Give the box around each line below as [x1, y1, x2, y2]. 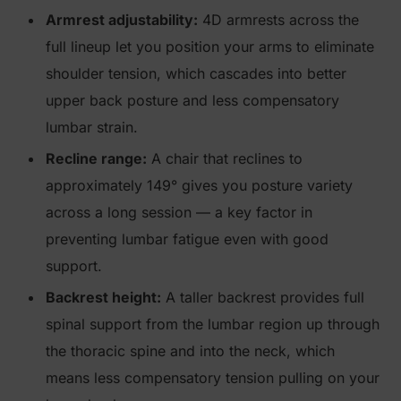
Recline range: [46, 149, 147, 167]
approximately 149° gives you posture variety [46, 176, 353, 194]
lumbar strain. [46, 118, 138, 136]
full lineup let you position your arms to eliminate [46, 38, 374, 55]
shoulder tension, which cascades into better [46, 64, 346, 82]
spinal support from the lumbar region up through [46, 315, 380, 333]
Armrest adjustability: [46, 11, 198, 29]
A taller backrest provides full [161, 288, 364, 306]
